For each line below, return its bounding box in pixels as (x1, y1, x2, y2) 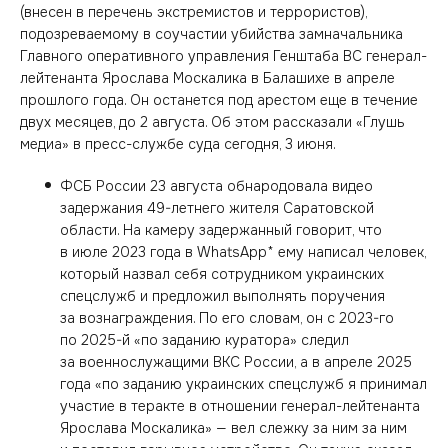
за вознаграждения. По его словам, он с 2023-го (60, 309, 394, 327)
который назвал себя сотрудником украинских (60, 265, 384, 283)
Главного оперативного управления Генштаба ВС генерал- (20, 47, 427, 65)
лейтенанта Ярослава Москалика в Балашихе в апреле (20, 69, 395, 87)
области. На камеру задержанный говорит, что (60, 221, 382, 239)
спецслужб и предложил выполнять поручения (60, 287, 385, 305)
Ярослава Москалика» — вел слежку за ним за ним (60, 419, 407, 437)
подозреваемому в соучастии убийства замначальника (20, 25, 403, 43)
